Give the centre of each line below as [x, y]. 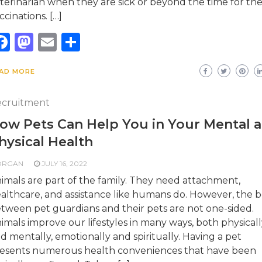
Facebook [55, 42]
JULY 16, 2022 [64, 163]
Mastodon [79, 42]
